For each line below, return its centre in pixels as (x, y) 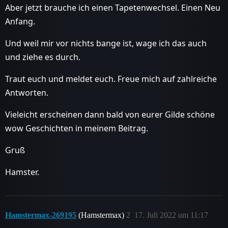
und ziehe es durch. (43, 57)
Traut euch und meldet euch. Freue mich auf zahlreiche (111, 79)
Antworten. (27, 92)
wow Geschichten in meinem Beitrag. (77, 128)
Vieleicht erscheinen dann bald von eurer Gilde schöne (110, 114)
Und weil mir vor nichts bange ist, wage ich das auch (106, 43)
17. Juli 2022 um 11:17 (171, 215)
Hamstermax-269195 (41, 215)
